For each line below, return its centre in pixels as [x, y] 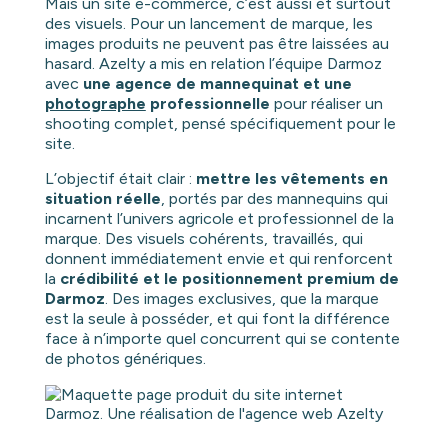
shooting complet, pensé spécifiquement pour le [220, 124]
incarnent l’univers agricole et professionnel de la [219, 219]
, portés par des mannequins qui [274, 199]
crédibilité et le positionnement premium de [229, 279]
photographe [95, 104]
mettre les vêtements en [291, 179]
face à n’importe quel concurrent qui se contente [222, 339]
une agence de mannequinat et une [217, 84]
